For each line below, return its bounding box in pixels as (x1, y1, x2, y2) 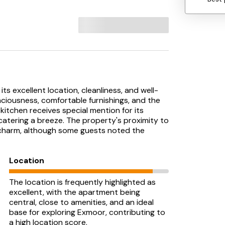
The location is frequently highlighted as (9, 177, 156, 187)
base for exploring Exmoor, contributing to (9, 207, 165, 217)
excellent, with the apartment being (9, 187, 140, 197)
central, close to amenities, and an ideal (9, 197, 154, 207)
